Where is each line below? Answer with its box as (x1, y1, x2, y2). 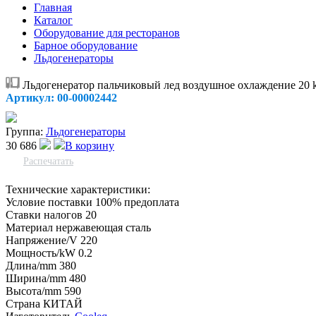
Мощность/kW (6, 247, 75, 259)
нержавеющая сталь (56, 221, 151, 233)
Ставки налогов (6, 209, 83, 221)
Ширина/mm (6, 272, 66, 284)
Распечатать (23, 156, 73, 166)
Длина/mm (6, 260, 56, 272)
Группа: (6, 126, 43, 138)
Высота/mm (6, 285, 61, 297)
